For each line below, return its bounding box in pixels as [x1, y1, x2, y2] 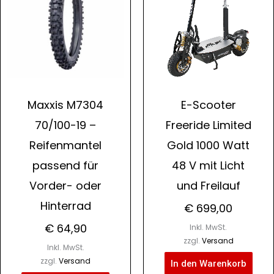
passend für [32, 157, 99, 173]
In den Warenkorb [170, 257, 246, 269]
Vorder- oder [29, 177, 102, 193]
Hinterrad [40, 198, 91, 213]
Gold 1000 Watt [167, 137, 250, 153]
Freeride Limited [165, 117, 251, 133]
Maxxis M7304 [28, 97, 104, 113]
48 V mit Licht [172, 157, 245, 173]
